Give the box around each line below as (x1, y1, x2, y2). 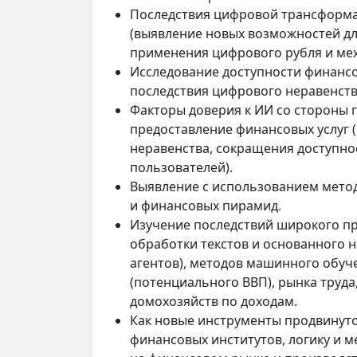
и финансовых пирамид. (130, 197, 281, 215)
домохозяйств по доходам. (130, 292, 297, 311)
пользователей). (130, 159, 233, 177)
